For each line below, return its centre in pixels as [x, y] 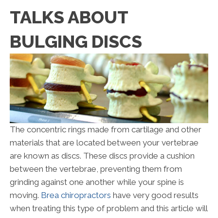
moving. [25, 195]
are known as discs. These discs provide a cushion [102, 156]
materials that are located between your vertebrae [104, 143]
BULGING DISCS [76, 42]
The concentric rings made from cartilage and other [106, 130]
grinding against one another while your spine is [97, 182]
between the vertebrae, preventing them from [96, 169]
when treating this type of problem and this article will [109, 209]
